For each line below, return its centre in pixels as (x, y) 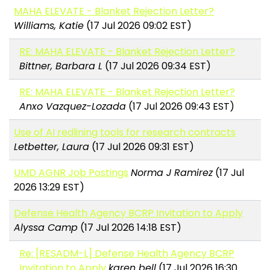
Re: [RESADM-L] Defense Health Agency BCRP (127, 254)
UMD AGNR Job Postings (71, 173)
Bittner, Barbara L (61, 66)
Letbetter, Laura (52, 147)
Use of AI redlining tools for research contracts (125, 133)
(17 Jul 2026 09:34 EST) (156, 66)
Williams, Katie (49, 26)
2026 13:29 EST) (49, 187)
